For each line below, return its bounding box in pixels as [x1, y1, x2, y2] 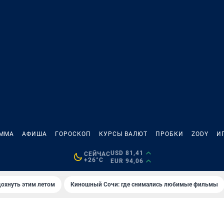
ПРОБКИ [155, 130, 183, 137]
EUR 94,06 [110, 157, 143, 164]
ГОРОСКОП [55, 130, 91, 137]
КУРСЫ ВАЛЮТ [99, 130, 147, 137]
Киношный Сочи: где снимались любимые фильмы [70, 181, 218, 188]
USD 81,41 [110, 149, 143, 156]
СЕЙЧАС [83, 150, 110, 157]
